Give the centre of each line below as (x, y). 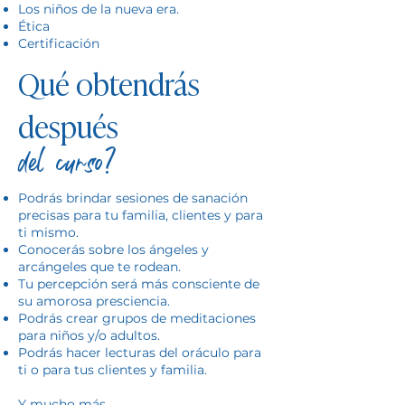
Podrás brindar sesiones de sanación (135, 198)
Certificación (59, 43)
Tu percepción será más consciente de (139, 284)
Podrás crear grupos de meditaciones (137, 318)
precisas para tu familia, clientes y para (141, 215)
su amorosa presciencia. (94, 301)
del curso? (68, 170)
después (68, 125)
